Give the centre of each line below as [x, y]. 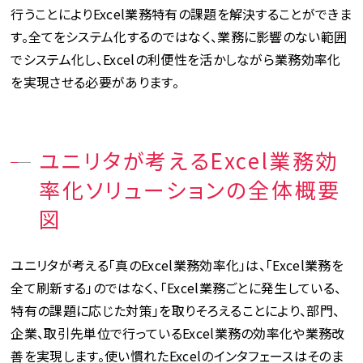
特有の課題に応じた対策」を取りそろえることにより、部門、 [175, 310]
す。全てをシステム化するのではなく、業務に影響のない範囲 [179, 36]
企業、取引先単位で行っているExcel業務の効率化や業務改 [178, 333]
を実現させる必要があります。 [95, 81]
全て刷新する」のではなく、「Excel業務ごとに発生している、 [176, 287]
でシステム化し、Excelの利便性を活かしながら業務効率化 [176, 59]
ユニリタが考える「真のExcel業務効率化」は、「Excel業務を [177, 265]
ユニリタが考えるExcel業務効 [189, 160]
